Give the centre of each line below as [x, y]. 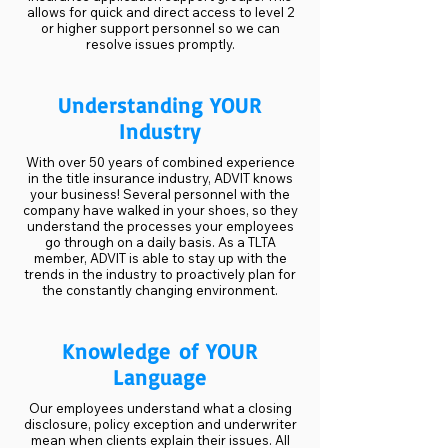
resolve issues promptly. [160, 44]
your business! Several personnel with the [160, 194]
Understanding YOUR [160, 105]
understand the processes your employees [160, 226]
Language [160, 377]
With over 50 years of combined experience [160, 162]
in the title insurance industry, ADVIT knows [160, 178]
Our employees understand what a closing [160, 408]
